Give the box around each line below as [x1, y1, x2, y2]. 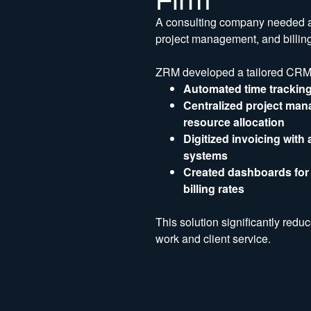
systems [183, 146, 228, 163]
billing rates [183, 180, 244, 196]
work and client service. [155, 230, 271, 246]
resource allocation [183, 113, 285, 130]
